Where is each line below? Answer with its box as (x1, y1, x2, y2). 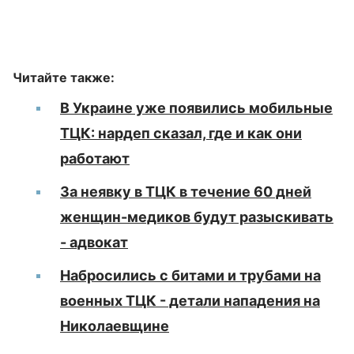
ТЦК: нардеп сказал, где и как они (60, 125, 302, 141)
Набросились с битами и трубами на (60, 267, 321, 284)
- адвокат (60, 234, 128, 250)
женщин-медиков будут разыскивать (60, 209, 333, 225)
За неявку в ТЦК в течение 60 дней (60, 183, 311, 200)
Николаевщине (60, 318, 169, 334)
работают (60, 150, 130, 167)
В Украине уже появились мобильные (60, 100, 333, 116)
